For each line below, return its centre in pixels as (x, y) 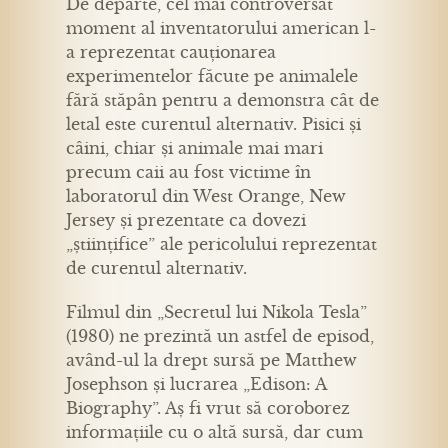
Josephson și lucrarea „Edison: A (196, 384)
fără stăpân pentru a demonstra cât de (222, 100)
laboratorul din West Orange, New (206, 196)
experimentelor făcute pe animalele (212, 76)
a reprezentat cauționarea (171, 52)
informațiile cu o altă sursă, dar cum (214, 432)
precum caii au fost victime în (188, 172)
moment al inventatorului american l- (221, 28)
